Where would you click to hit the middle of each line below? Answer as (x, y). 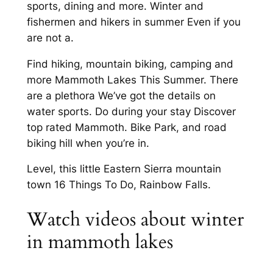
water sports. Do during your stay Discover (131, 111)
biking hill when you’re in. (88, 143)
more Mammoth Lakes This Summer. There (132, 80)
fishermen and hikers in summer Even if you (133, 22)
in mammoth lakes (100, 242)
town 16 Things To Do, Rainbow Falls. (119, 185)
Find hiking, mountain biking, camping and (130, 64)
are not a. (50, 37)
